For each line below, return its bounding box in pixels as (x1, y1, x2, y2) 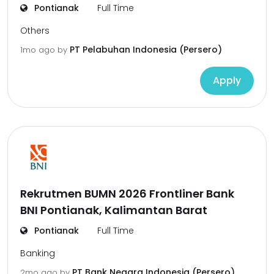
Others (20, 24, 50, 37)
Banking (20, 247, 55, 259)
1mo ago (20, 44, 57, 56)
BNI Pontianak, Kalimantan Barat (20, 202, 207, 218)
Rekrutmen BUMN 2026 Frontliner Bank (20, 186, 234, 201)
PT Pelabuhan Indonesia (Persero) (70, 43, 222, 56)
